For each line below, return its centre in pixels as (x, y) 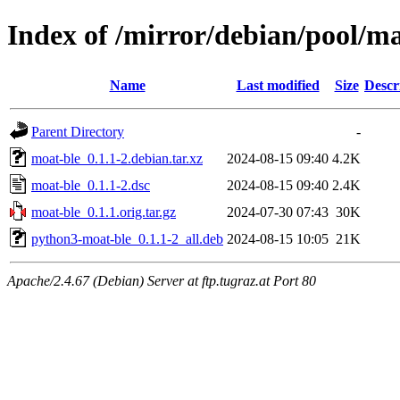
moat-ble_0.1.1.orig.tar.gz (104, 212)
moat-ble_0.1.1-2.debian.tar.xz (117, 158)
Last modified (278, 85)
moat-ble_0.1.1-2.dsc (91, 185)
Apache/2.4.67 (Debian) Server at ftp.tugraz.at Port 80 (162, 280)
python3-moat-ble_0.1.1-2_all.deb (127, 238)
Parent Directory (78, 131)
